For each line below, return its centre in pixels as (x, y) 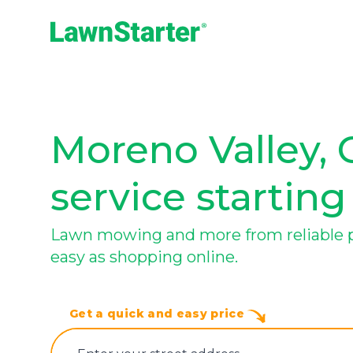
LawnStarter (83, 50)
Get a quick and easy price (159, 314)
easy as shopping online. (144, 257)
